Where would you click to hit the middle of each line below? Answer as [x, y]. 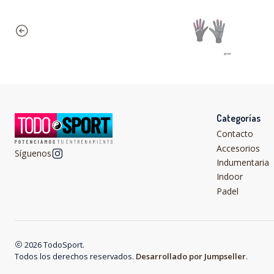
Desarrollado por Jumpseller [191, 256]
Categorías [239, 118]
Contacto [235, 134]
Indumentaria [243, 162]
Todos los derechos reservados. [75, 256]
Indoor [230, 177]
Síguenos [33, 153]
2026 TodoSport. [54, 244]
